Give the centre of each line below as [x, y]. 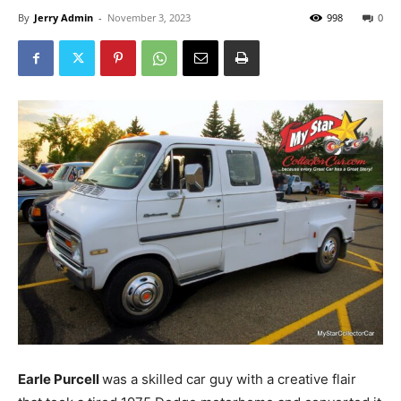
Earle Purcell [60, 380]
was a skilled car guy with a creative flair [229, 380]
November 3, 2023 [149, 17]
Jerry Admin [64, 17]
